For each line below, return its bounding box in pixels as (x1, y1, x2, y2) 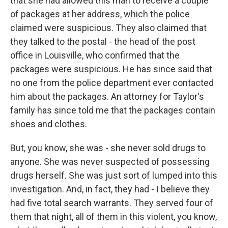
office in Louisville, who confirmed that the (10, 50, 180, 61)
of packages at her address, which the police (10, 9, 190, 19)
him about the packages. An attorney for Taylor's (10, 91, 204, 102)
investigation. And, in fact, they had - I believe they (10, 184, 210, 194)
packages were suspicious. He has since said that (10, 64, 212, 74)
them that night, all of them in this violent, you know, (10, 211, 217, 222)
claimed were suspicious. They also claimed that (10, 22, 207, 33)
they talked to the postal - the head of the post (10, 36, 195, 47)
